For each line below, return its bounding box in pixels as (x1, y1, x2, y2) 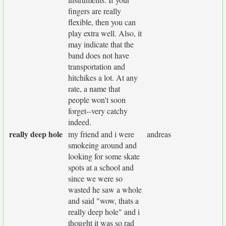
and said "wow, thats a (68, 195, 139, 206)
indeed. (68, 117, 91, 127)
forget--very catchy (68, 105, 128, 116)
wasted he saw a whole (68, 184, 142, 195)
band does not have (68, 50, 129, 61)
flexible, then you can (68, 17, 136, 27)
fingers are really (68, 6, 121, 16)
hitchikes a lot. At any (68, 72, 138, 83)
